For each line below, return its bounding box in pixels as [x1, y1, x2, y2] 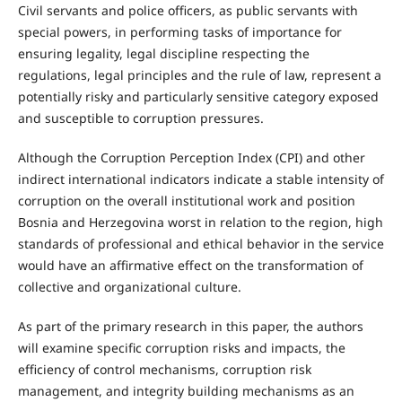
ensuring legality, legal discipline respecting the [17, 45, 310, 63]
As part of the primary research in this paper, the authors [17, 318, 363, 336]
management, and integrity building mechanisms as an [17, 382, 354, 400]
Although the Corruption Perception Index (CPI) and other [17, 149, 365, 167]
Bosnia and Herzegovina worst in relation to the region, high [17, 214, 383, 232]
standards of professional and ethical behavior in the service [17, 235, 384, 253]
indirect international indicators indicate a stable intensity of [17, 170, 384, 188]
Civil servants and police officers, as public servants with [17, 2, 358, 20]
